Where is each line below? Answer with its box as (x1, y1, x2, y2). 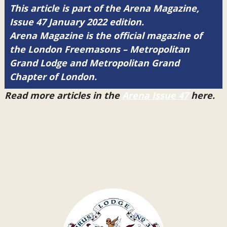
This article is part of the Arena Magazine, (9, 2, 199, 14)
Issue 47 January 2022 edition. (9, 16, 144, 28)
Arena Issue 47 (122, 89, 188, 101)
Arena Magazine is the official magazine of (9, 29, 202, 42)
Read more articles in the (4, 89, 122, 101)
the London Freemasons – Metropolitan (9, 43, 190, 55)
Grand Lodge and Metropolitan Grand (9, 57, 179, 69)
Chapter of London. (9, 70, 97, 83)
